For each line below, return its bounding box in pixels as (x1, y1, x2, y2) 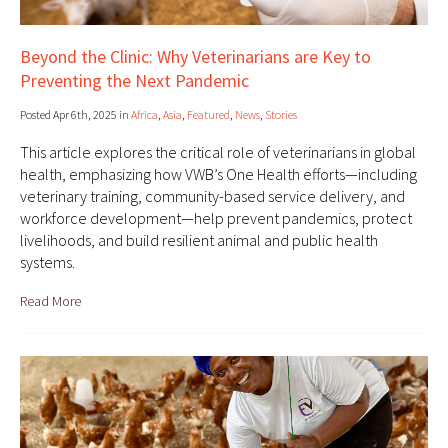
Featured (187, 107, 230, 123)
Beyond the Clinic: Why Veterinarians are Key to (20, 45, 371, 69)
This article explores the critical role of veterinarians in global (20, 142, 416, 163)
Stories (265, 107, 297, 123)
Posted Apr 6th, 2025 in (20, 107, 131, 123)
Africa (131, 107, 158, 123)
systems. (20, 252, 75, 273)
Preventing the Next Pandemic (20, 69, 249, 93)
